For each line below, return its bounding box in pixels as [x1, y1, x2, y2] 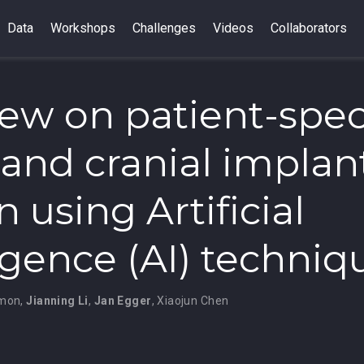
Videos [212, 20, 253, 36]
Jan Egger [93, 293, 152, 307]
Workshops [50, 20, 115, 36]
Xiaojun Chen [157, 293, 229, 307]
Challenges [132, 20, 196, 36]
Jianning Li [26, 293, 89, 307]
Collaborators [270, 20, 347, 36]
